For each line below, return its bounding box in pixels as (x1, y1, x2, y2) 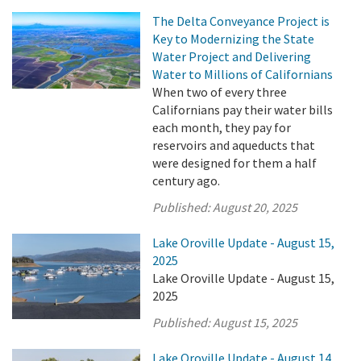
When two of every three (152, 84, 288, 100)
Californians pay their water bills (152, 102, 334, 118)
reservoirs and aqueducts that (152, 137, 316, 153)
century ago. (152, 172, 221, 189)
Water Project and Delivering (152, 48, 312, 64)
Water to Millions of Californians (152, 66, 334, 82)
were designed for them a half (152, 155, 317, 171)
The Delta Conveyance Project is (152, 13, 330, 29)
